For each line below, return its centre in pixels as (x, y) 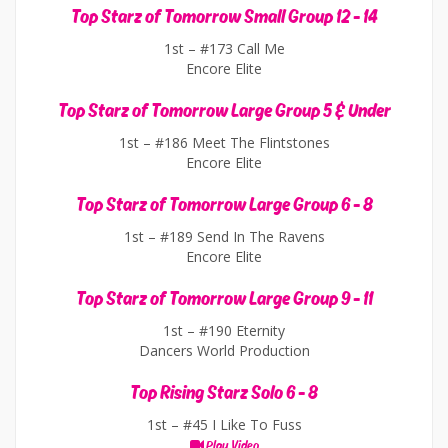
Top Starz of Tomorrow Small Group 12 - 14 (224, 17)
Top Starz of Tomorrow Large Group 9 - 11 (224, 299)
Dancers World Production (224, 350)
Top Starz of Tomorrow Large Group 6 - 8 (224, 205)
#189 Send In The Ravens (242, 236)
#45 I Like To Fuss (242, 424)
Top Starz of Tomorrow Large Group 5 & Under (224, 111)
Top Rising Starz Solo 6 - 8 (224, 393)
